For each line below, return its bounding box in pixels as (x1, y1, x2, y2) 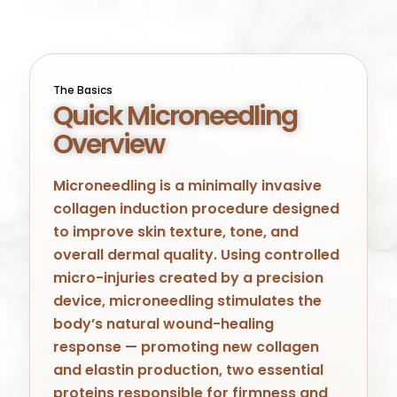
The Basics (53, 82, 113, 97)
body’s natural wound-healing (53, 314, 275, 334)
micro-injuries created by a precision (53, 268, 324, 288)
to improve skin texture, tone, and (53, 222, 300, 242)
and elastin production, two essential (53, 360, 324, 380)
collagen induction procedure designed (53, 198, 340, 219)
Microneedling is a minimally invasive (53, 175, 323, 196)
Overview (53, 126, 165, 163)
